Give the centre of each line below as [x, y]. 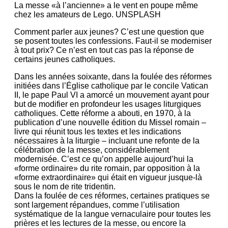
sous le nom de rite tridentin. [65, 187]
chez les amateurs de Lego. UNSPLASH [88, 15]
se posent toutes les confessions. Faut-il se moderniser [113, 41]
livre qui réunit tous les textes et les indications [98, 132]
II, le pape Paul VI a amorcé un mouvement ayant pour [112, 95]
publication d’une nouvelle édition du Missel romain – [110, 123]
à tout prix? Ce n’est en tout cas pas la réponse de [104, 50]
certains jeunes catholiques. [65, 60]
